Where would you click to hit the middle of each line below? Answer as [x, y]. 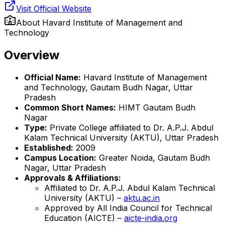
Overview [32, 55]
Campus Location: [60, 157]
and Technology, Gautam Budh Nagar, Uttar [108, 87]
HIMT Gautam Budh [156, 107]
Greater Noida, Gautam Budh [153, 157]
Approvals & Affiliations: [73, 178]
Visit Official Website [54, 9]
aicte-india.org [151, 218]
